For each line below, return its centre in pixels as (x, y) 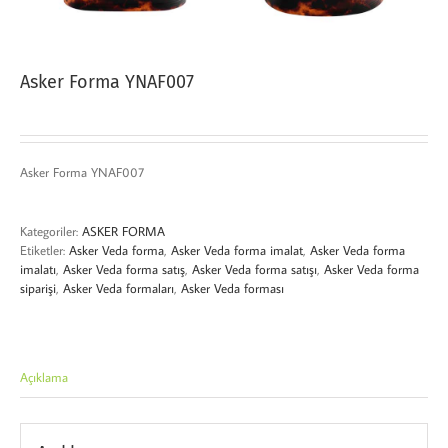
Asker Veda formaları (118, 287)
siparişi (38, 287)
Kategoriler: (51, 230)
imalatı (38, 268)
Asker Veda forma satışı (254, 268)
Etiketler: (44, 249)
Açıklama (44, 376)
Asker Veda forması (232, 287)
